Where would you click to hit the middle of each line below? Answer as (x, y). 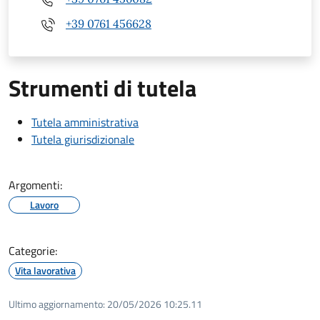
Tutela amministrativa (85, 122)
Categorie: (33, 250)
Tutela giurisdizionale (83, 139)
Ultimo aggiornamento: (57, 304)
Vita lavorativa (45, 270)
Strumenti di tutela (102, 87)
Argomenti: (35, 185)
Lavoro (44, 204)
